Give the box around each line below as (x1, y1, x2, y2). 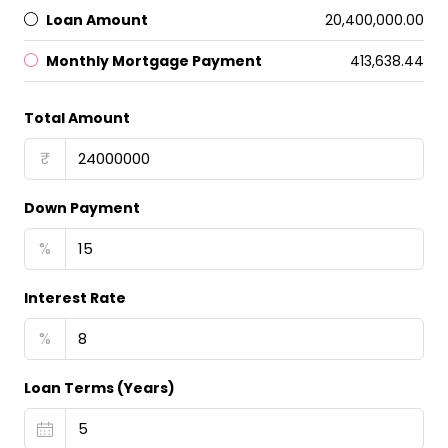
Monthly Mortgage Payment (46, 51, 262, 72)
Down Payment (24, 198, 140, 219)
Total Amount (24, 108, 130, 129)
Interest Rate (24, 288, 126, 309)
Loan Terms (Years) (24, 378, 175, 399)
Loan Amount (46, 10, 148, 31)
